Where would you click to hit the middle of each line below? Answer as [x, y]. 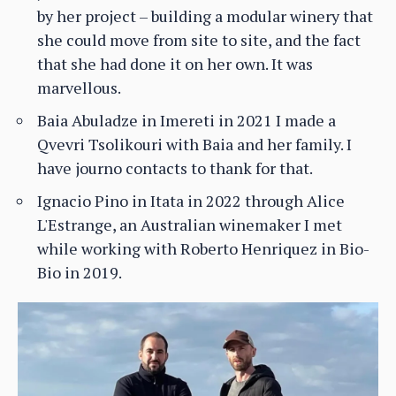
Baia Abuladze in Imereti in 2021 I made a [187, 121]
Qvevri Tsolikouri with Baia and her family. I [194, 145]
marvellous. [79, 88]
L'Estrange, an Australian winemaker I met [190, 225]
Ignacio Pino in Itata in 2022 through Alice [191, 201]
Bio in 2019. [80, 273]
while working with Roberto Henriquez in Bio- [203, 249]
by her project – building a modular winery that [205, 16]
